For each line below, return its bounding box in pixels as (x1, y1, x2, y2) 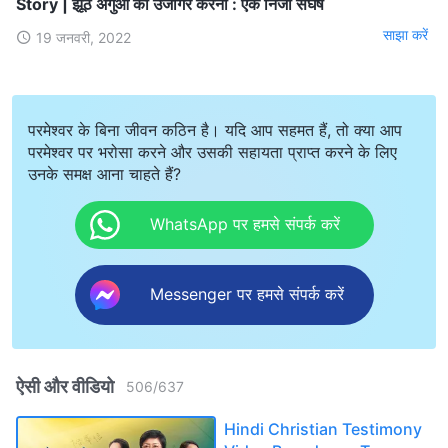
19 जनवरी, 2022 (36, 28, 131, 46)
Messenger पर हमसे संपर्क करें (149, 284, 344, 305)
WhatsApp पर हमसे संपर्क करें (149, 214, 340, 235)
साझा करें (383, 26, 428, 44)
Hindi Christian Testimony (224, 418, 422, 439)
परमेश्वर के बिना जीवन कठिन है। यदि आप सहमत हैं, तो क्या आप (28, 119, 402, 140)
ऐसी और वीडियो (16, 375, 114, 397)
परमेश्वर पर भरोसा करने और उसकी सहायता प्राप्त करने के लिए (28, 141, 397, 162)
